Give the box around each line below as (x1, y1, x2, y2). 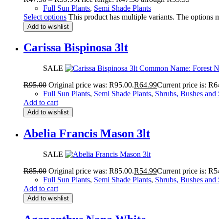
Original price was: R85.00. (48, 167, 134, 175)
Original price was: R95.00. (48, 81, 134, 89)
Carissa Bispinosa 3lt (23, 41, 128, 54)
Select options (23, 12, 66, 21)
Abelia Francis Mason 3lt (23, 127, 150, 140)
